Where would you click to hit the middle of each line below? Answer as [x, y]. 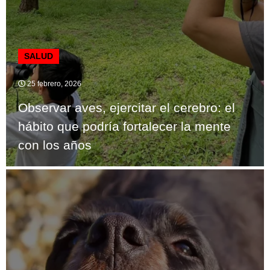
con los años [55, 145]
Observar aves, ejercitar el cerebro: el [127, 108]
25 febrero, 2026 [53, 84]
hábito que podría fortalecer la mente [124, 127]
